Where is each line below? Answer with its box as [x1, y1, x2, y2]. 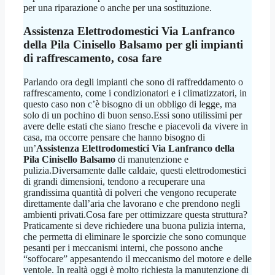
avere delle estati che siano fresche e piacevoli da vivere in [23, 121, 248, 132]
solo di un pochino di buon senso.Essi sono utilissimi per [23, 110, 242, 121]
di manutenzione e [115, 154, 188, 165]
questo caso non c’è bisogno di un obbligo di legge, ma [23, 99, 236, 110]
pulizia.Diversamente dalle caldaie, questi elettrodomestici [23, 165, 246, 176]
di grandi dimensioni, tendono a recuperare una [23, 176, 205, 187]
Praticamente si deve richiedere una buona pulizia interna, [23, 220, 246, 231]
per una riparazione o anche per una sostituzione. [23, 2, 212, 13]
